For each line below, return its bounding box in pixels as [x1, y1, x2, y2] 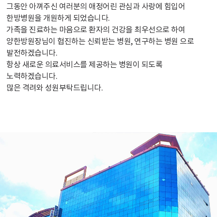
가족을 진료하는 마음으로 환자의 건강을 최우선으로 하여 [6, 25, 186, 34]
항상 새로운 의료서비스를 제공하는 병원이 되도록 [6, 60, 163, 69]
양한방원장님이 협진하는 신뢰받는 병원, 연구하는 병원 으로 [6, 36, 194, 46]
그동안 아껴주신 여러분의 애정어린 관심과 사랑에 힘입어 [6, 1, 186, 11]
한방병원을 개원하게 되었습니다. [6, 13, 110, 23]
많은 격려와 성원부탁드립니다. [6, 83, 103, 93]
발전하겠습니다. [6, 48, 58, 58]
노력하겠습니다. [6, 71, 58, 81]
